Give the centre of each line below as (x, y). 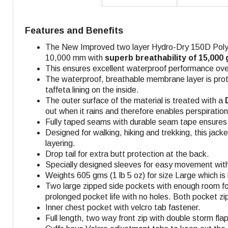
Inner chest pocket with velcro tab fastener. (123, 208)
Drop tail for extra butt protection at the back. (127, 154)
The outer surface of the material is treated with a (134, 101)
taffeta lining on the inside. (92, 90)
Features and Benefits (74, 31)
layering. (60, 144)
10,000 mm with (75, 58)
